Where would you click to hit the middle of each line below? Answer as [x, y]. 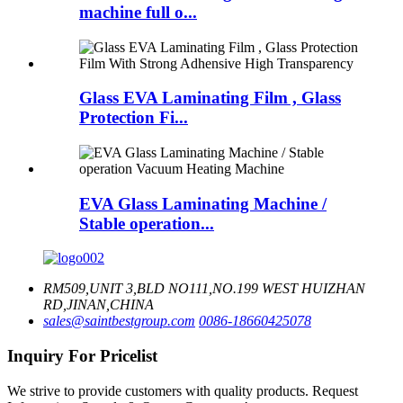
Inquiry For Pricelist [82, 356]
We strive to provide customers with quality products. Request [183, 390]
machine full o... [138, 12]
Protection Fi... [134, 118]
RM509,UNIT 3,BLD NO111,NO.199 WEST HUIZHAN [204, 289]
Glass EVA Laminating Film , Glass [210, 98]
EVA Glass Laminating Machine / [203, 203]
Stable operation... [147, 223]
